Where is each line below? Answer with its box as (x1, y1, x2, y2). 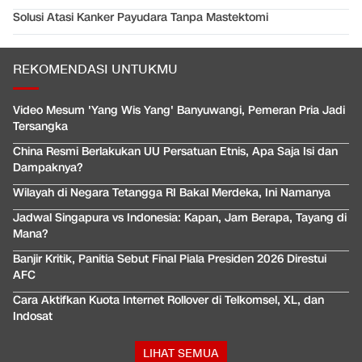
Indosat (13, 309, 53, 325)
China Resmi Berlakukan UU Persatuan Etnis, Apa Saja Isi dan (13, 144, 338, 160)
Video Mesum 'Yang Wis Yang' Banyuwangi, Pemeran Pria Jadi (13, 103, 345, 119)
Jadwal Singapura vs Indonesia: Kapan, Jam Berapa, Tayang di (13, 210, 347, 226)
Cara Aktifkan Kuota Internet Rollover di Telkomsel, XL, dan (13, 293, 324, 309)
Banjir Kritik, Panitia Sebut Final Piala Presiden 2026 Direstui (13, 251, 326, 267)
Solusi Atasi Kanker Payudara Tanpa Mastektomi (13, 10, 268, 26)
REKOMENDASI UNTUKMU (13, 61, 178, 79)
